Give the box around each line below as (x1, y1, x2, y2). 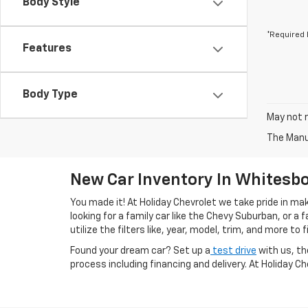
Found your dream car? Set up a (70, 246, 210, 256)
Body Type (23, 89, 78, 100)
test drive (210, 246, 256, 256)
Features (23, 43, 71, 54)
